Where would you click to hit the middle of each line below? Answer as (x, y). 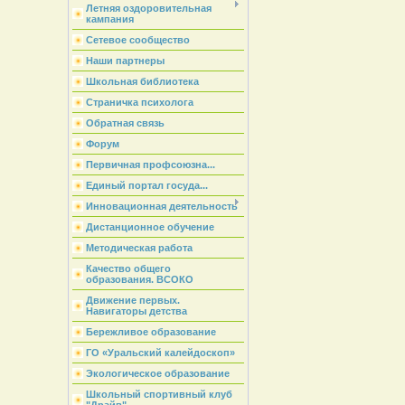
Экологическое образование (157, 373)
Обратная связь (125, 123)
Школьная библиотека (142, 81)
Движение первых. (132, 300)
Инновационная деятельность (161, 206)
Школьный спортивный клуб (159, 394)
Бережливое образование (151, 332)
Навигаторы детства (136, 311)
